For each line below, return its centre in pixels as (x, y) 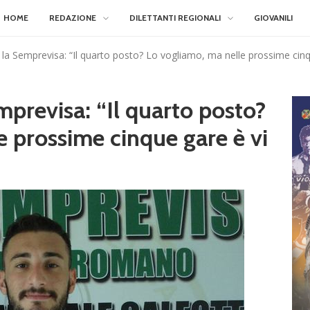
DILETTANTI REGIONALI (175, 18)
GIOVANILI (273, 18)
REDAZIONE (73, 18)
